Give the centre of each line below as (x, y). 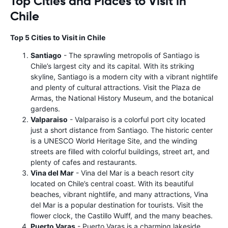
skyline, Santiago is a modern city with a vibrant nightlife (124, 77)
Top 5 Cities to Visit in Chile (58, 37)
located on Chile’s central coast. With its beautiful (112, 183)
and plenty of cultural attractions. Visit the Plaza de (116, 87)
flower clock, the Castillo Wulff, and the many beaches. (122, 216)
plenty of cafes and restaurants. (84, 162)
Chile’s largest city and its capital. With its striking (112, 66)
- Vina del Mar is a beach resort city (134, 173)
